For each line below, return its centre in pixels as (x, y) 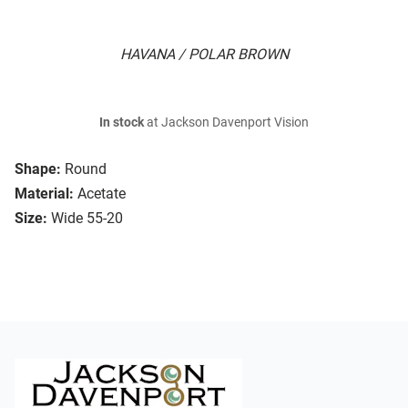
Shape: (38, 169)
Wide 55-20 (87, 219)
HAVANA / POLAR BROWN (204, 55)
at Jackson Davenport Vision (226, 123)
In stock (122, 123)
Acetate (102, 194)
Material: (44, 194)
